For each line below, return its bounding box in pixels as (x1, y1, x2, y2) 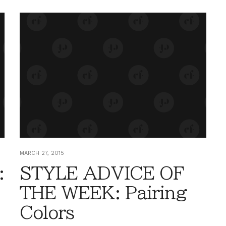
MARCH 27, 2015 (20, 149, 64, 156)
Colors (20, 203, 74, 221)
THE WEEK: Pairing (20, 184, 187, 201)
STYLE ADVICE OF (20, 164, 184, 182)
